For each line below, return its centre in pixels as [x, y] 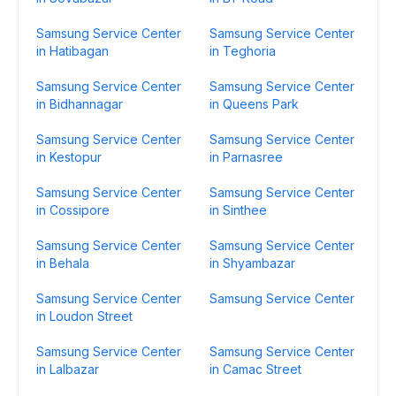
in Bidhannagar [80, 104]
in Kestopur [69, 157]
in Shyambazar [252, 263]
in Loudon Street [84, 316]
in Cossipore [73, 210]
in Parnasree [246, 157]
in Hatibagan [72, 51]
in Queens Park [254, 104]
